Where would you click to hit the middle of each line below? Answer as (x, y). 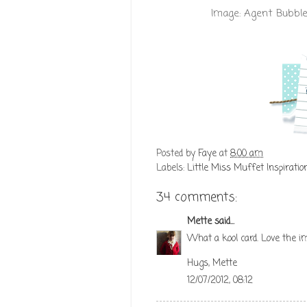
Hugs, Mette (212, 263)
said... (223, 222)
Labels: (172, 168)
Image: (228, 13)
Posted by (177, 153)
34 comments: (197, 197)
